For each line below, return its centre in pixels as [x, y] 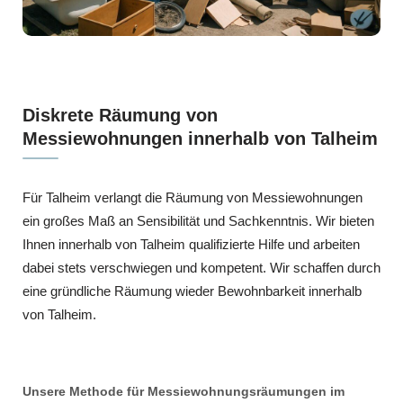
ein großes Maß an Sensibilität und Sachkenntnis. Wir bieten [198, 221]
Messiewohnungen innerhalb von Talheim [200, 139]
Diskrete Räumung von [120, 116]
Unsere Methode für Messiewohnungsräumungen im [184, 391]
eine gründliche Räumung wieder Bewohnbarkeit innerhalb [192, 291]
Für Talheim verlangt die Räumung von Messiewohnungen [193, 198]
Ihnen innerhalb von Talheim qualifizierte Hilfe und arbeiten [191, 245]
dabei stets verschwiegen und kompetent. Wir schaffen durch [201, 268]
